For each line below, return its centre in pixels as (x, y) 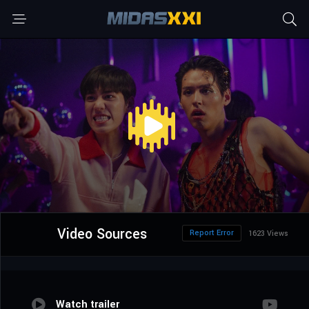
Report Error (212, 233)
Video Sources (102, 235)
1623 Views (268, 234)
